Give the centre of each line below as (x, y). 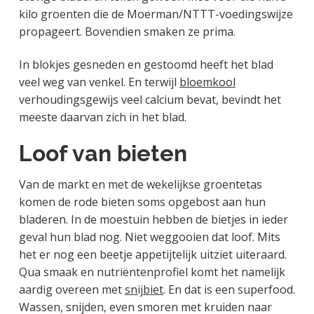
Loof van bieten (103, 153)
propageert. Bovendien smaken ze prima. (127, 32)
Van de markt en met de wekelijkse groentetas (140, 184)
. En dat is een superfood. (229, 289)
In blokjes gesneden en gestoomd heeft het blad (146, 65)
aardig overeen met (71, 289)
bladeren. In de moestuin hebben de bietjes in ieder (153, 219)
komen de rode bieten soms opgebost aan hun (142, 202)
